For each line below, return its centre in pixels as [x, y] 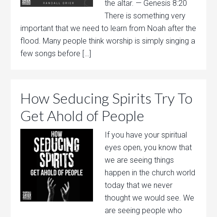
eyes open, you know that [148, 147]
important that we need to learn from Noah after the [108, 28]
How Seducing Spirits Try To [107, 98]
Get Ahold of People [83, 115]
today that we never [139, 185]
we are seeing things [139, 160]
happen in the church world [150, 173]
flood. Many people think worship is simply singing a [108, 41]
